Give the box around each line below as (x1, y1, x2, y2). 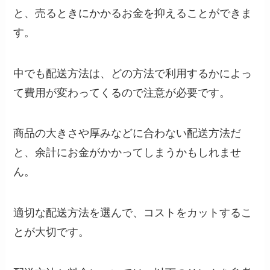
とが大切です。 (13, 226, 90, 239)
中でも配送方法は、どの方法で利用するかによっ (13, 67, 253, 80)
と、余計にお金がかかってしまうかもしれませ (13, 146, 242, 159)
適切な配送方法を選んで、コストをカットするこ (13, 207, 253, 219)
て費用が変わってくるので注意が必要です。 (13, 86, 231, 99)
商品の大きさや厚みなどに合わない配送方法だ (13, 127, 242, 140)
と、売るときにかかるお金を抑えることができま (13, 7, 253, 19)
